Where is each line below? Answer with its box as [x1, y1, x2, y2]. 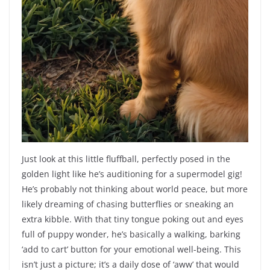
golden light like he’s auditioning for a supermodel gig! [22, 168, 242, 180]
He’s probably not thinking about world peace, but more [22, 183, 248, 195]
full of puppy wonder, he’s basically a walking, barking [22, 228, 240, 240]
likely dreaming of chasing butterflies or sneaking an [22, 198, 234, 210]
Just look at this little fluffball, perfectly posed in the [22, 153, 230, 165]
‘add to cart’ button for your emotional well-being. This [22, 243, 241, 256]
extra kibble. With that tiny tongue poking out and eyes [22, 213, 243, 225]
